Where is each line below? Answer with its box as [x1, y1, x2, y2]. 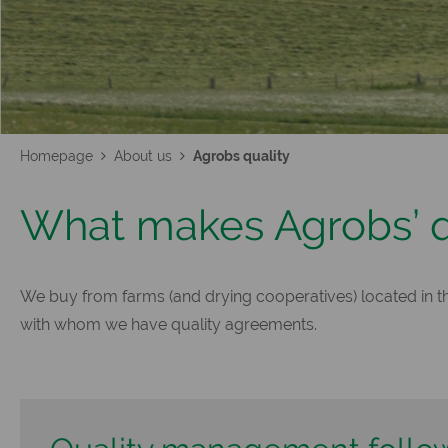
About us [114, 147, 176, 164]
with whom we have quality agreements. [20, 314, 317, 334]
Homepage [20, 147, 97, 164]
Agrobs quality [193, 147, 290, 164]
